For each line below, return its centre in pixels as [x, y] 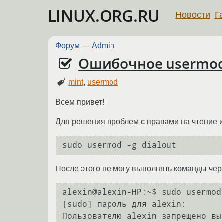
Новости [193, 15]
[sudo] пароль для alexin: [127, 204]
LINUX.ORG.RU [104, 16]
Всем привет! [80, 102]
